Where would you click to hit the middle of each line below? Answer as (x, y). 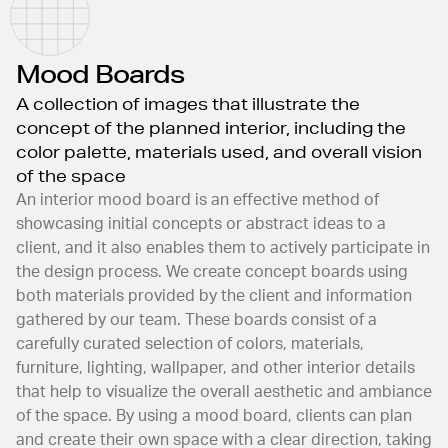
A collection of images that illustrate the (188, 103)
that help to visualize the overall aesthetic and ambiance (224, 392)
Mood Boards (100, 74)
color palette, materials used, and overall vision (219, 151)
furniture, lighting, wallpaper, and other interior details (215, 368)
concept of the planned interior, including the (211, 127)
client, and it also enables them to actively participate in (223, 248)
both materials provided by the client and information (214, 296)
